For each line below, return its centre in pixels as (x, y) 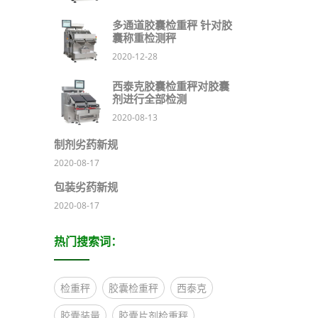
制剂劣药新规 (86, 145)
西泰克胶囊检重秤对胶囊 (171, 87)
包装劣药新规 (86, 187)
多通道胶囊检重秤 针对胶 (172, 26)
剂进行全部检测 (149, 99)
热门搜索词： (88, 242)
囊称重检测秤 (144, 38)
